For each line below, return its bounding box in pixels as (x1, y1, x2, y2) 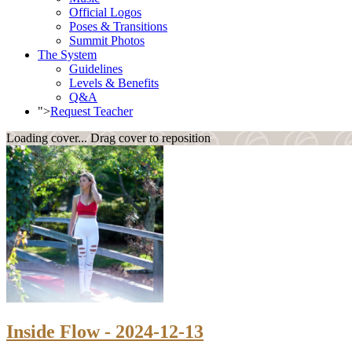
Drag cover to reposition (90, 131, 211, 145)
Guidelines (69, 62, 123, 75)
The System (38, 48, 97, 61)
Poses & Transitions (69, 20, 167, 33)
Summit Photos (69, 34, 145, 47)
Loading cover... (6, 131, 87, 145)
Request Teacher (50, 104, 133, 118)
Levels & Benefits (69, 76, 159, 90)
